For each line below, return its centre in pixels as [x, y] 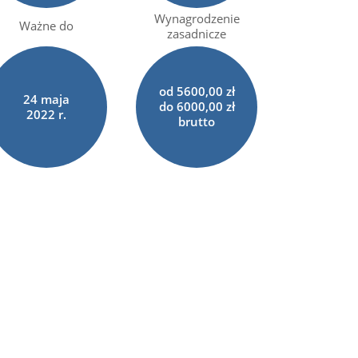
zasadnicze [197, 33]
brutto [197, 121]
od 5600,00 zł [197, 91]
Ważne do [47, 26]
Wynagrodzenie [197, 18]
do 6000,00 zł [197, 106]
